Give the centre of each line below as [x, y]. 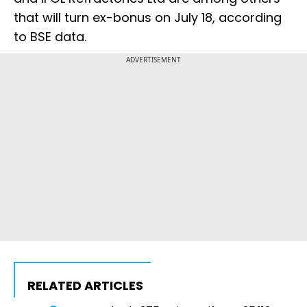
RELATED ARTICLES [85, 286]
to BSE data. [50, 37]
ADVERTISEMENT [153, 60]
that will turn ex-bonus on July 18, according [148, 18]
